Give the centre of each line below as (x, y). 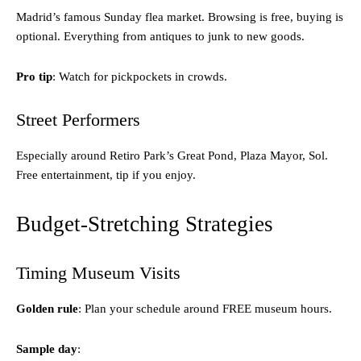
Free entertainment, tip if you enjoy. (106, 174)
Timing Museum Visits (98, 272)
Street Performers (78, 119)
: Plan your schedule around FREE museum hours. (205, 308)
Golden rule (47, 308)
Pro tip (34, 76)
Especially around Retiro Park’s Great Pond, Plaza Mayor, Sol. (172, 155)
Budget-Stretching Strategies (145, 224)
